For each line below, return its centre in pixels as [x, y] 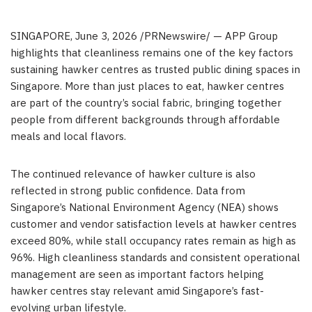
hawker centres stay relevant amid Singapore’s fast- [137, 292]
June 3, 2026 [106, 37]
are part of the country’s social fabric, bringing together [146, 104]
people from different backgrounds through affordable [145, 120]
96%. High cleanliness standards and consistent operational [155, 258]
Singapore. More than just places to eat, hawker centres [147, 87]
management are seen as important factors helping [137, 275]
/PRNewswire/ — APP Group [208, 37]
